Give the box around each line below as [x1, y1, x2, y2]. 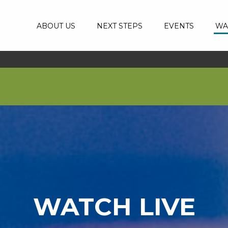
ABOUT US [36, 21, 75, 31]
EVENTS [163, 21, 194, 31]
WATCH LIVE [33, 192, 195, 222]
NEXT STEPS [96, 21, 142, 31]
